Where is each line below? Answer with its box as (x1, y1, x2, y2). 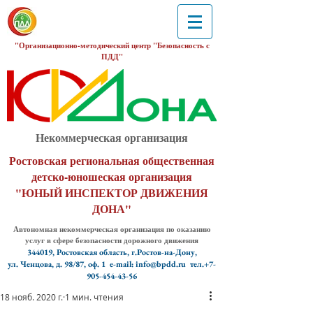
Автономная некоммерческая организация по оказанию (13, 224, 210, 235)
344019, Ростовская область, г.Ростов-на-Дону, (27, 247, 197, 258)
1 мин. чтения (65, 291, 124, 303)
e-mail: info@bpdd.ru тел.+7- (110, 259, 216, 270)
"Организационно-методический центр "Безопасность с (14, 40, 210, 51)
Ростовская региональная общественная (9, 152, 214, 168)
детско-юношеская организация (31, 168, 192, 184)
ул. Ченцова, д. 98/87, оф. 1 (8, 259, 110, 270)
